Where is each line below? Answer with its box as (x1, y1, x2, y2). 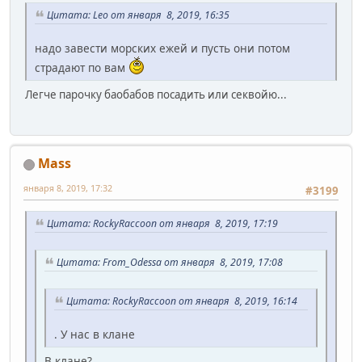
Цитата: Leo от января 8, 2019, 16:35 (47, 8, 229, 23)
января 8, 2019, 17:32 (23, 182, 112, 195)
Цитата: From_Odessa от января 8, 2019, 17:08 (57, 255, 283, 270)
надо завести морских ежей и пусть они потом (35, 40, 290, 56)
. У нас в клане (54, 326, 135, 342)
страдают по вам (35, 59, 128, 75)
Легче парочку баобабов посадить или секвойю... (25, 86, 287, 102)
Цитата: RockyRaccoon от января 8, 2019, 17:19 (47, 217, 278, 231)
